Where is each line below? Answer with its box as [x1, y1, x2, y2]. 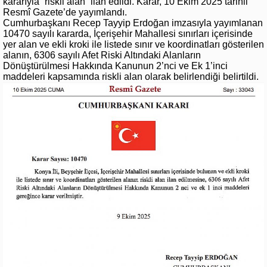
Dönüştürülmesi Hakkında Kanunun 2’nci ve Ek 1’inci [3, 60, 228, 71]
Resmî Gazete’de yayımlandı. [3, 7, 127, 17]
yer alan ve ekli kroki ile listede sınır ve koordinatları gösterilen [3, 39, 264, 49]
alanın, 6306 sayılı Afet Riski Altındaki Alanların [3, 49, 201, 60]
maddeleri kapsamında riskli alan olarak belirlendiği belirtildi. [3, 71, 259, 82]
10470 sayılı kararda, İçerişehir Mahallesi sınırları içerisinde [3, 28, 253, 39]
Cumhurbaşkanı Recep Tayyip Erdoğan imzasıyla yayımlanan [3, 17, 263, 28]
